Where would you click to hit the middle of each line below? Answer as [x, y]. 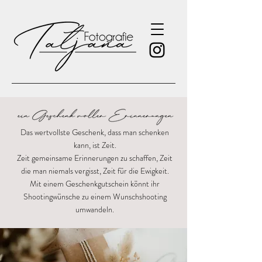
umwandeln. [95, 209]
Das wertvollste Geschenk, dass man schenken [95, 132]
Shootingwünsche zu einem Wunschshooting [95, 196]
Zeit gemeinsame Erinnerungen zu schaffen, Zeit [95, 158]
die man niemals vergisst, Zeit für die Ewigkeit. [95, 171]
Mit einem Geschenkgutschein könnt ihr [95, 184]
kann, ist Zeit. [95, 145]
